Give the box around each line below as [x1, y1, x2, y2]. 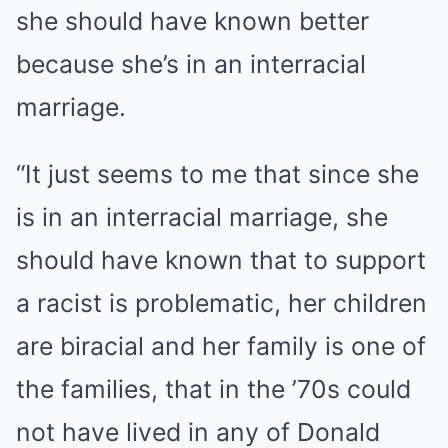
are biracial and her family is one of [16, 331, 426, 361]
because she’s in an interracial [16, 49, 366, 79]
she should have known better [16, 6, 369, 36]
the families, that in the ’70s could [16, 374, 411, 404]
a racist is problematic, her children [16, 288, 427, 318]
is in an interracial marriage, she [16, 202, 388, 232]
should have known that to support [16, 245, 426, 275]
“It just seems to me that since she [16, 159, 419, 189]
